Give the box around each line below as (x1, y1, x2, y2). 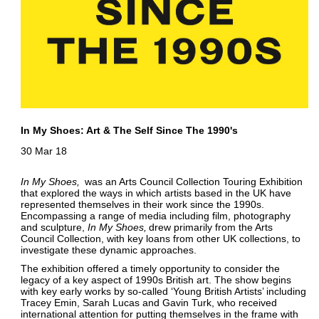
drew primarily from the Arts (146, 221, 273, 233)
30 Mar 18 (20, 145, 67, 157)
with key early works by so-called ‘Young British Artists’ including (20, 286, 306, 298)
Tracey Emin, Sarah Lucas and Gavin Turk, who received (20, 297, 277, 309)
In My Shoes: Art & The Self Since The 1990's (20, 125, 238, 137)
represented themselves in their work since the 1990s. (20, 198, 264, 210)
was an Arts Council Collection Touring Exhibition (82, 175, 303, 187)
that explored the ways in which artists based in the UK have (20, 187, 291, 199)
